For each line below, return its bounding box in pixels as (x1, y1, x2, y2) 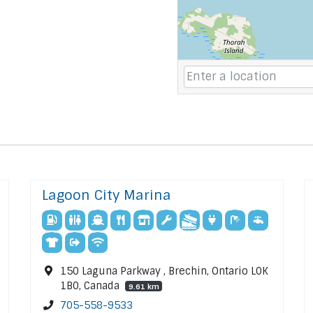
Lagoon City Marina (41, 187, 171, 205)
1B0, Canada (60, 279, 123, 292)
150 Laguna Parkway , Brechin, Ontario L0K (60, 264, 269, 277)
